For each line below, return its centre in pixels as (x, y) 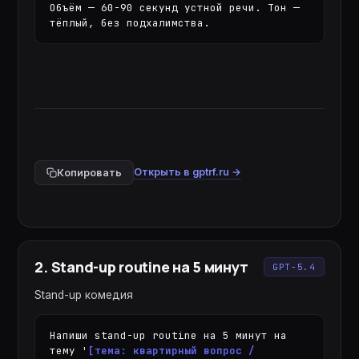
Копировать (90, 172)
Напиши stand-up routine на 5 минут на (169, 335)
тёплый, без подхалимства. (130, 22)
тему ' (69, 351)
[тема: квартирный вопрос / (172, 351)
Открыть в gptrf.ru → (188, 171)
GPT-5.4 (294, 266)
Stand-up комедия (84, 295)
